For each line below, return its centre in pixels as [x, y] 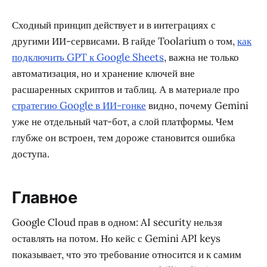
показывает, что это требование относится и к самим [127, 255]
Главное [45, 197]
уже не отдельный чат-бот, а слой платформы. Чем [123, 122]
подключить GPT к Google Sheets [88, 58]
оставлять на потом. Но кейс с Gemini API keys [116, 239]
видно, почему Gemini [197, 106]
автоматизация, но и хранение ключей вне [103, 74]
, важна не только [201, 58]
